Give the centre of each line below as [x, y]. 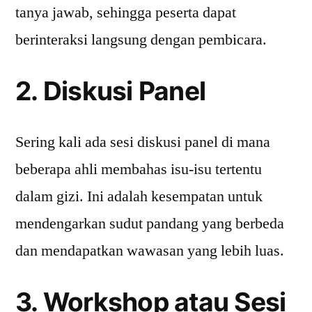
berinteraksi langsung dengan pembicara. [141, 40]
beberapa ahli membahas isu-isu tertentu [139, 169]
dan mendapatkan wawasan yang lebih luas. [150, 251]
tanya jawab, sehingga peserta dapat [126, 13]
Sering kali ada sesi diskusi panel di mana [143, 142]
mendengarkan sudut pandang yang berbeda [150, 224]
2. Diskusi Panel [111, 91]
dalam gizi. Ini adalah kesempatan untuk [139, 196]
